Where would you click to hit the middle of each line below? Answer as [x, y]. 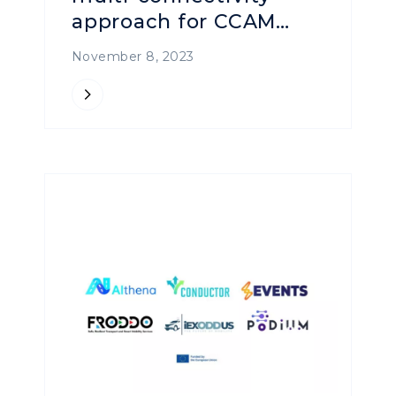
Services [116, 47]
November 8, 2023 [133, 56]
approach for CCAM [174, 21]
